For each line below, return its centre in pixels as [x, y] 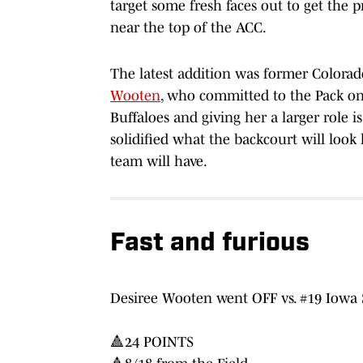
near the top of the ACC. [188, 27]
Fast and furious [210, 243]
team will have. [159, 161]
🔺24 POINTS [152, 342]
